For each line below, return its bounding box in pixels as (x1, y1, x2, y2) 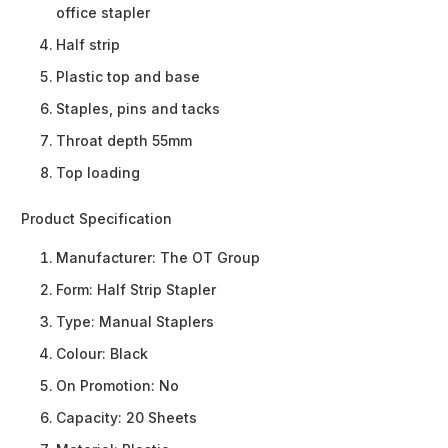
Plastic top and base (56, 68, 200, 86)
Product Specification (21, 210, 172, 228)
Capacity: (56, 409, 126, 427)
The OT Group (160, 249, 260, 267)
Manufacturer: (56, 249, 160, 267)
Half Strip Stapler (97, 281, 216, 299)
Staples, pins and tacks (56, 100, 220, 118)
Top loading (56, 164, 140, 182)
